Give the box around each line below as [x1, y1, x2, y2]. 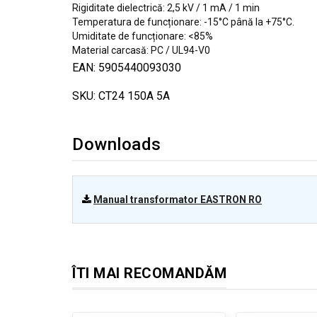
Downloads [72, 134, 161, 154]
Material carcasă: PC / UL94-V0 [72, 45, 210, 56]
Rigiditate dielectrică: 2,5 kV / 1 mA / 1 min [72, 2, 260, 13]
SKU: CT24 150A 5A [72, 89, 170, 103]
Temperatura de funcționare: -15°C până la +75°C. [72, 16, 294, 28]
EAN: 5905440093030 [72, 61, 181, 74]
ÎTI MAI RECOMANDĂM [72, 265, 226, 282]
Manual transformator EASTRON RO [93, 194, 262, 205]
